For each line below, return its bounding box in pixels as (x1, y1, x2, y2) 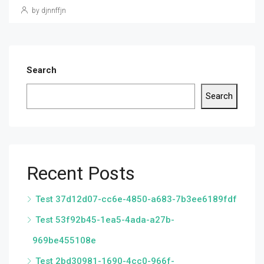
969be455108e (32, 235, 96, 246)
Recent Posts (27, 162, 135, 184)
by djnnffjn (30, 6, 66, 15)
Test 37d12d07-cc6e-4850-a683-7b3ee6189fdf (35, 194, 237, 204)
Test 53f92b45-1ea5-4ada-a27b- (35, 214, 174, 225)
